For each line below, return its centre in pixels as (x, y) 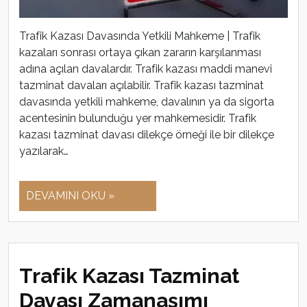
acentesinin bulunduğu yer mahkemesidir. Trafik (138, 119)
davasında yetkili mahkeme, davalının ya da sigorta (147, 102)
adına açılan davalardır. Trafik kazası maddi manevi (146, 69)
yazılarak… (44, 151)
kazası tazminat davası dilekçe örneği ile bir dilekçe (147, 135)
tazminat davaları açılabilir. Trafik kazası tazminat (142, 86)
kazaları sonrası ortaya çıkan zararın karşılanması (140, 53)
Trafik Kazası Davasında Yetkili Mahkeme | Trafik (140, 36)
